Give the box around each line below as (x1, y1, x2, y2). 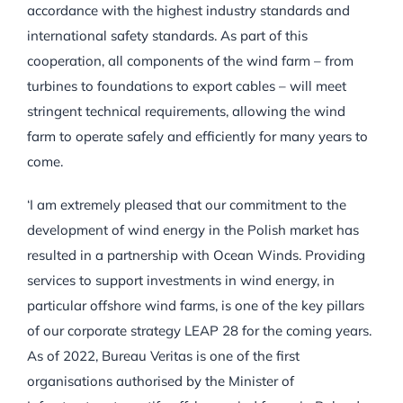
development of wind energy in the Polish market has (27, 221, 359, 239)
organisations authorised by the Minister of (27, 372, 294, 390)
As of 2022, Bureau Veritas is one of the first (27, 347, 300, 365)
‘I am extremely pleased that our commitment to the (27, 196, 346, 214)
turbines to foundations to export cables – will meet (27, 77, 346, 95)
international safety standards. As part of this (27, 27, 308, 45)
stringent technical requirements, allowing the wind (27, 103, 345, 121)
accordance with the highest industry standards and (27, 2, 350, 20)
